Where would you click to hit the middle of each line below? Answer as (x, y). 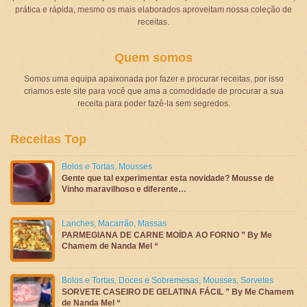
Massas (152, 223)
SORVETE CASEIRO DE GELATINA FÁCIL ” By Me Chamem (178, 292)
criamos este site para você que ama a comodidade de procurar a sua (153, 91)
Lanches (78, 223)
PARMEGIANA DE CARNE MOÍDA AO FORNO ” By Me (167, 235)
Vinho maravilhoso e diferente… (124, 189)
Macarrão (116, 223)
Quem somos (153, 57)
